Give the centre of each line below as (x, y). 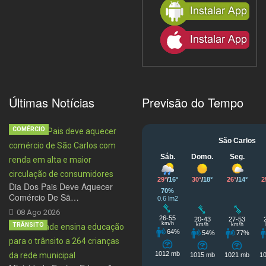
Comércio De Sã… (44, 197)
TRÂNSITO (28, 225)
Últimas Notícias (52, 103)
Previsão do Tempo (193, 103)
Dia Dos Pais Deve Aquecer (61, 187)
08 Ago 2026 (38, 213)
